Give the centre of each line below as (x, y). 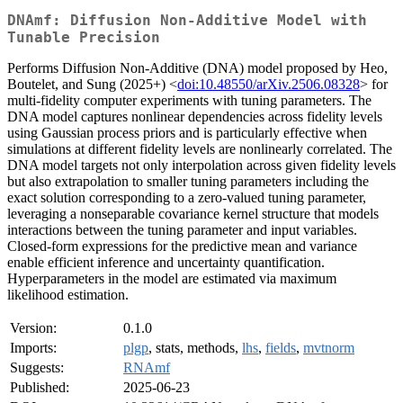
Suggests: (37, 368)
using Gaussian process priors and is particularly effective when (187, 133)
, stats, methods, (195, 348)
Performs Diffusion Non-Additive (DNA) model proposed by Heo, (197, 68)
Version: (33, 328)
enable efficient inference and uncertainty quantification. (166, 263)
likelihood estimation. (68, 295)
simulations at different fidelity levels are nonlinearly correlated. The (200, 149)
